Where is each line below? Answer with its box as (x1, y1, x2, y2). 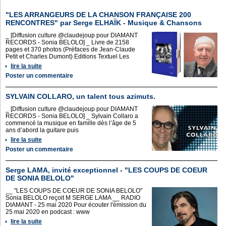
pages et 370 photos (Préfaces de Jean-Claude (6, 46, 135, 53)
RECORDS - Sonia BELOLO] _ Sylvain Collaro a (6, 112, 138, 120)
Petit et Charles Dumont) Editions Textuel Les (6, 53, 129, 60)
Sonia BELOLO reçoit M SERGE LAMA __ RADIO (6, 194, 140, 201)
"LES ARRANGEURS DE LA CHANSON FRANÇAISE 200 (6, 11, 191, 19)
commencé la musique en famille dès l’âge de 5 (6, 120, 136, 127)
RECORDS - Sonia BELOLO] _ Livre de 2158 (6, 39, 129, 46)
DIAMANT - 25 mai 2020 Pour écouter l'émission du (6, 201, 146, 208)
